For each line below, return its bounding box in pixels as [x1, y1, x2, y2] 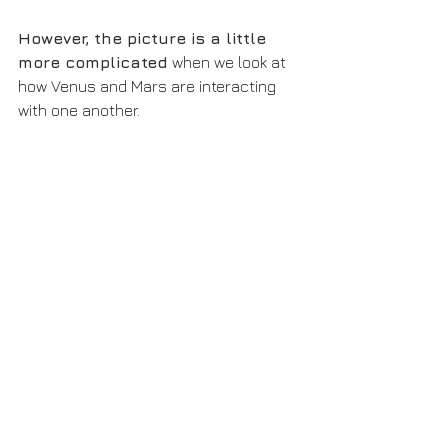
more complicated [18, 53, 168, 72]
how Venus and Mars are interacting [18, 77, 280, 96]
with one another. [18, 101, 140, 120]
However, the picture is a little [18, 29, 271, 48]
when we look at [168, 53, 290, 72]
